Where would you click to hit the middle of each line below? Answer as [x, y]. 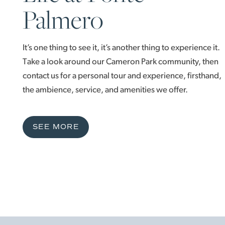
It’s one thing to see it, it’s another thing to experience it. [121, 48]
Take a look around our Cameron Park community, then [121, 62]
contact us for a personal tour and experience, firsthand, [122, 76]
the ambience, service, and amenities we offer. [105, 90]
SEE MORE [56, 127]
